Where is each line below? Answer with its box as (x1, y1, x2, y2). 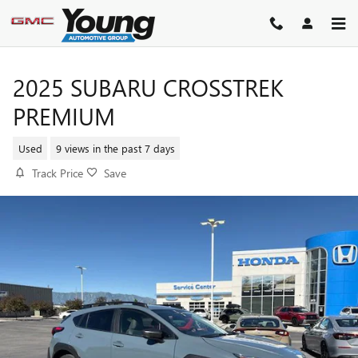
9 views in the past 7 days (55, 141, 175, 155)
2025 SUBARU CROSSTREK (13, 71, 284, 103)
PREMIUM (13, 100, 115, 132)
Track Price (32, 165, 83, 181)
